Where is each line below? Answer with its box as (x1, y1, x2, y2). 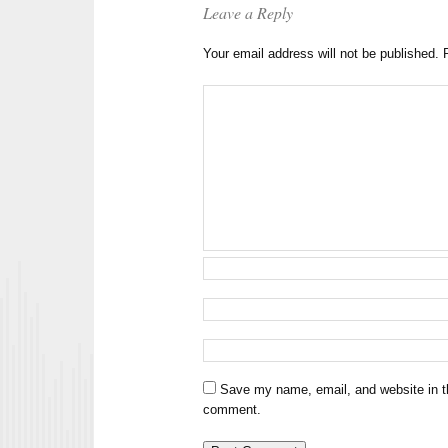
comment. (203, 401, 262, 417)
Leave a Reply (203, 2, 294, 24)
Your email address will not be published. (203, 46, 440, 62)
